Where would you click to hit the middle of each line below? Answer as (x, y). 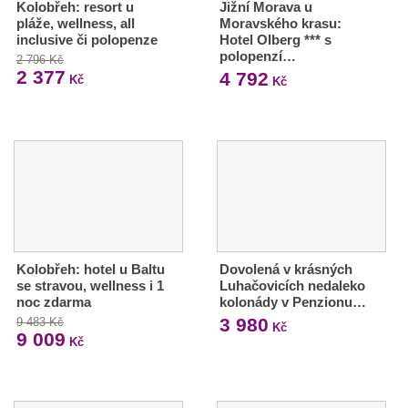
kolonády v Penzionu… (292, 301)
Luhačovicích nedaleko (292, 285)
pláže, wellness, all (76, 23)
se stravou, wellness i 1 (90, 285)
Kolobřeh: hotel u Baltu (91, 269)
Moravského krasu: (280, 23)
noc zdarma (54, 301)
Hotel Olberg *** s (275, 39)
